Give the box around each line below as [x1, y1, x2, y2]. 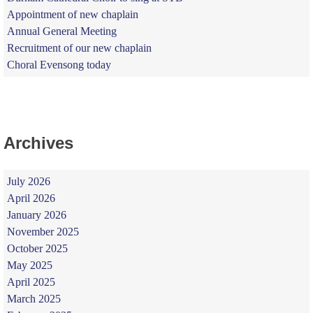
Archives [3, 133, 73, 153]
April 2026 [6, 192, 55, 205]
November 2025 [6, 226, 79, 238]
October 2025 [6, 242, 68, 255]
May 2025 [6, 259, 52, 272]
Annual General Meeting [6, 25, 117, 38]
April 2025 [6, 276, 55, 289]
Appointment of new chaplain [6, 8, 138, 21]
